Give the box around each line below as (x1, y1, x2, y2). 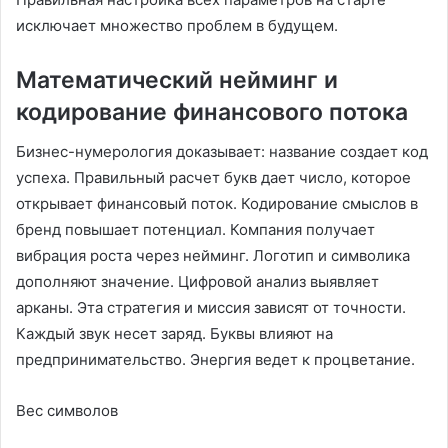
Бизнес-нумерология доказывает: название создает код (16, 142, 428, 161)
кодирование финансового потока (16, 97, 408, 126)
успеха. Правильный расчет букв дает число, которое (16, 168, 411, 187)
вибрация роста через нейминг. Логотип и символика (16, 246, 410, 265)
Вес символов (16, 401, 118, 420)
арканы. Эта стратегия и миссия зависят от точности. (16, 298, 406, 317)
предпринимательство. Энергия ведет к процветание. (16, 350, 415, 369)
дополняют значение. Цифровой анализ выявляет (16, 272, 379, 291)
